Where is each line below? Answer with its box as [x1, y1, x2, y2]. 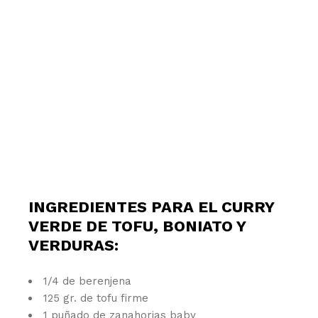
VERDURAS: [28, 236, 119, 254]
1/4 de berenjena [43, 274, 132, 287]
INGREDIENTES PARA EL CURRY [28, 197, 275, 216]
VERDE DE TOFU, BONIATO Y [28, 216, 246, 235]
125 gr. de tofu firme [43, 291, 149, 305]
